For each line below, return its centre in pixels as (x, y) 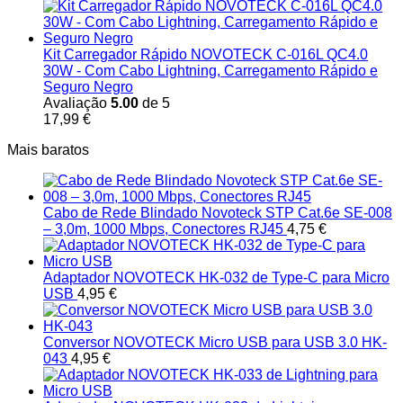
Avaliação (77, 103)
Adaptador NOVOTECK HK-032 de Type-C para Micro (216, 278)
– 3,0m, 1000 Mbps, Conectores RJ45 (163, 229)
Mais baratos (48, 150)
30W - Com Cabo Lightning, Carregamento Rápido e (210, 71)
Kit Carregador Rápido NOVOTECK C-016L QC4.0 (206, 55)
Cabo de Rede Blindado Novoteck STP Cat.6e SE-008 (218, 213)
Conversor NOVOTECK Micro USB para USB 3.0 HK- (215, 343)
